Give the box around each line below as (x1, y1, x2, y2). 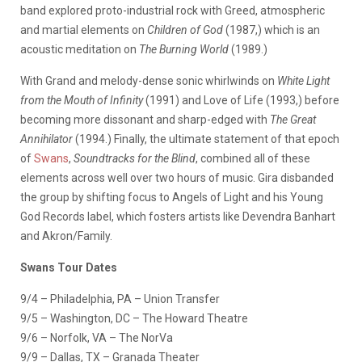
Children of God (147, 23, 223, 37)
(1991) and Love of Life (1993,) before (143, 94, 339, 107)
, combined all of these (196, 152, 310, 166)
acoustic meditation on (20, 43, 139, 57)
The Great (270, 113, 316, 127)
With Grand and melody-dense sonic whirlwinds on (20, 74, 277, 88)
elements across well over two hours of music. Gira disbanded (20, 171, 334, 185)
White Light (277, 74, 330, 88)
